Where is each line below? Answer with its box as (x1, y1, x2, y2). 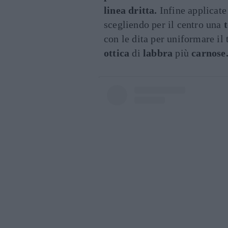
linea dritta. (104, 5, 157, 16)
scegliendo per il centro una (104, 19, 224, 30)
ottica (104, 47, 130, 59)
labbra (143, 47, 173, 59)
